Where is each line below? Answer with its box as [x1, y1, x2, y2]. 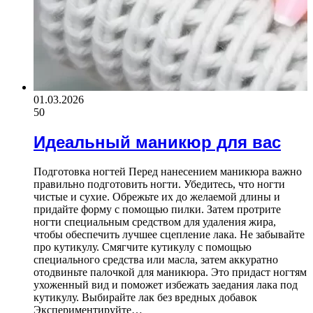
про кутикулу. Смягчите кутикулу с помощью [34, 241, 252, 254]
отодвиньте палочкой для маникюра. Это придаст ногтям [34, 266, 307, 279]
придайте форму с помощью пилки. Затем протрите [34, 203, 281, 216]
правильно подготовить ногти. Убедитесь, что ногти [34, 178, 285, 191]
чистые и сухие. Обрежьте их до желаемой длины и [34, 191, 280, 203]
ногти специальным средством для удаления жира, [34, 216, 276, 228]
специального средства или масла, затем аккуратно [34, 254, 278, 266]
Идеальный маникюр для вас [34, 132, 281, 152]
